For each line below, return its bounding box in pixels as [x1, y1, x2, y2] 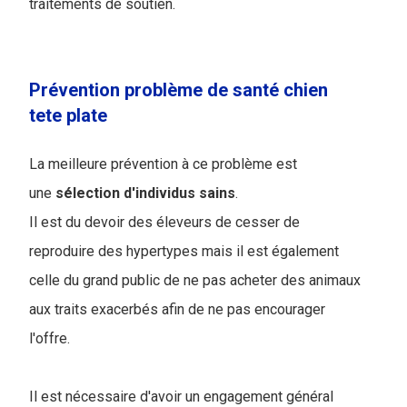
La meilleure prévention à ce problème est [29, 155, 297, 174]
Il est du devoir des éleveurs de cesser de [29, 213, 300, 232]
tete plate [29, 104, 107, 127]
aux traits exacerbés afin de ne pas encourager [29, 301, 325, 319]
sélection [55, 184, 120, 203]
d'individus [124, 184, 195, 203]
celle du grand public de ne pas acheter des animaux [29, 272, 361, 290]
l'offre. [29, 330, 70, 348]
